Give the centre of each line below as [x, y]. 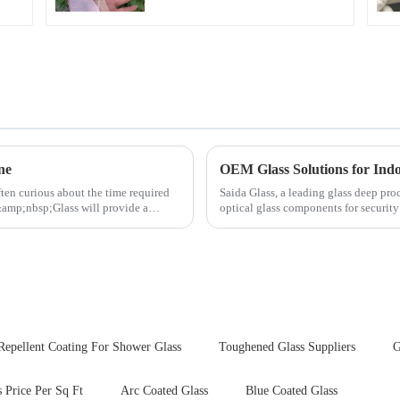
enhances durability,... [272, 223]
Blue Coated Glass [292, 391]
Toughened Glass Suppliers [287, 347]
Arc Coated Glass [164, 391]
